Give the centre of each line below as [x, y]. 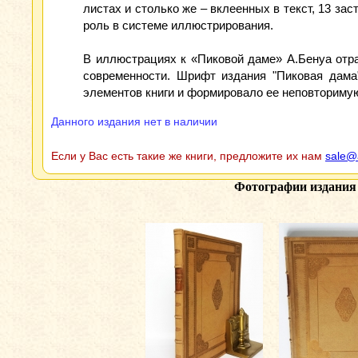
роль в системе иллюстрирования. [178, 25]
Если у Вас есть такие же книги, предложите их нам [188, 156]
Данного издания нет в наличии [134, 121]
